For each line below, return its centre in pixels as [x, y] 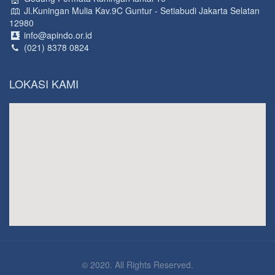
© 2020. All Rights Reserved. [137, 265]
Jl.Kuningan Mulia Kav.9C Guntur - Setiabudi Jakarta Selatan [140, 11]
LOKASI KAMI [44, 84]
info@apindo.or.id [56, 35]
